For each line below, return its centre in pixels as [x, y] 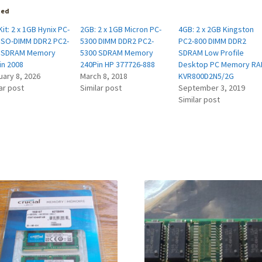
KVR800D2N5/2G [206, 76]
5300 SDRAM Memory [117, 52]
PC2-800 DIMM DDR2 [213, 41]
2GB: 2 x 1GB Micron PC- [121, 29]
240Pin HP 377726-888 [118, 64]
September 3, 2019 [212, 87]
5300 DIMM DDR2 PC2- [117, 41]
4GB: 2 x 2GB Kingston [216, 29]
